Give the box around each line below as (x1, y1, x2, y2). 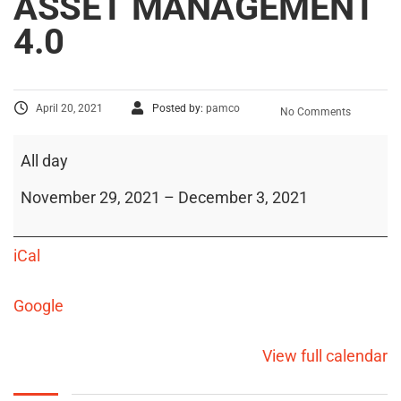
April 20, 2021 (36, 101, 103, 115)
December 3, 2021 (178, 187, 308, 207)
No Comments (277, 105, 351, 118)
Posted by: (152, 101, 206, 115)
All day (21, 150, 68, 170)
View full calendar (262, 346, 388, 365)
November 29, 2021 (21, 187, 160, 207)
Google (13, 295, 64, 315)
